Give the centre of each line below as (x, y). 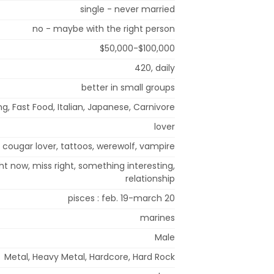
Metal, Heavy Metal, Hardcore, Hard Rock (90, 257)
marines (157, 217)
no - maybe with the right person (104, 28)
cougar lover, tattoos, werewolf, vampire (89, 146)
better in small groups (128, 87)
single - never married (128, 9)
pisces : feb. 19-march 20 (121, 198)
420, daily (155, 68)
